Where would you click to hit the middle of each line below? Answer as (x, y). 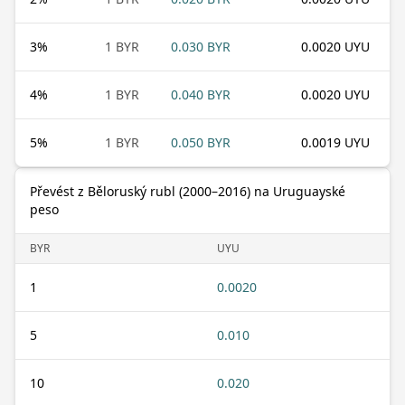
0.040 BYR (201, 94)
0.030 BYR (201, 46)
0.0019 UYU (335, 142)
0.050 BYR (201, 142)
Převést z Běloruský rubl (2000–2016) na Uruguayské (188, 191)
